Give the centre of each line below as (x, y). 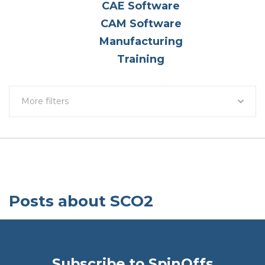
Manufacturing (141, 41)
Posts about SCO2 (81, 201)
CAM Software (141, 23)
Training (141, 59)
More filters (45, 101)
